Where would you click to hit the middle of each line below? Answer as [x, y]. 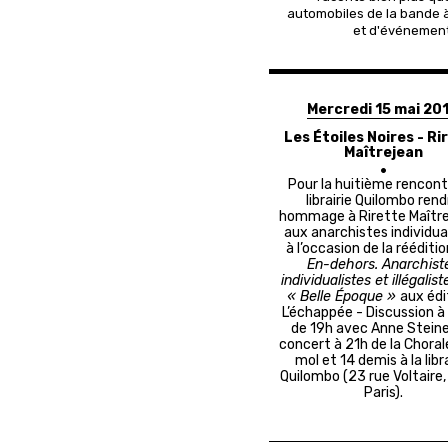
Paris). [383, 393]
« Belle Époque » [344, 297]
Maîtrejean [383, 153]
